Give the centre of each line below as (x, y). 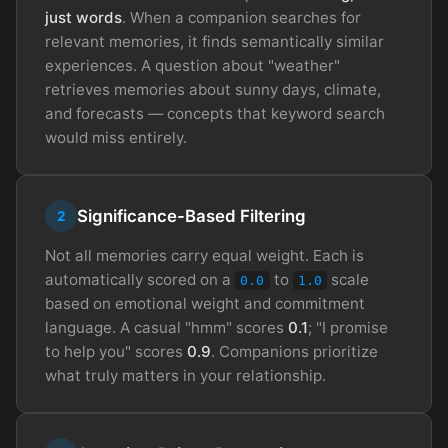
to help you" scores (116, 352)
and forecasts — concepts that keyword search (215, 114)
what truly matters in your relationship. (185, 376)
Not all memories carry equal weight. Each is (204, 256)
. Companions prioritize (294, 352)
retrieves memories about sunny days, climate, (213, 90)
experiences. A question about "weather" (192, 66)
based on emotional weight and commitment (205, 304)
